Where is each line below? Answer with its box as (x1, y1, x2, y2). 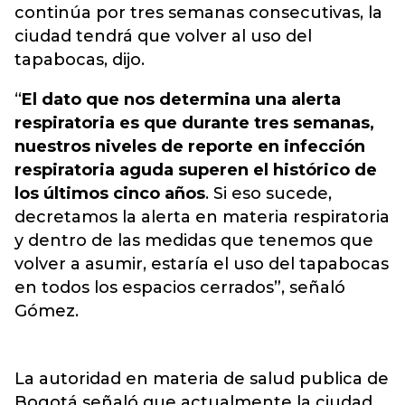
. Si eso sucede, (205, 184, 332, 203)
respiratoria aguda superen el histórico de (14, 160, 377, 180)
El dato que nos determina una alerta (22, 89, 341, 109)
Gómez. (14, 301, 79, 321)
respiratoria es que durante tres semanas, (14, 113, 374, 133)
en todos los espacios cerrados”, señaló (14, 278, 345, 297)
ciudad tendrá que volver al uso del (14, 26, 312, 46)
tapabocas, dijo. (14, 50, 145, 70)
